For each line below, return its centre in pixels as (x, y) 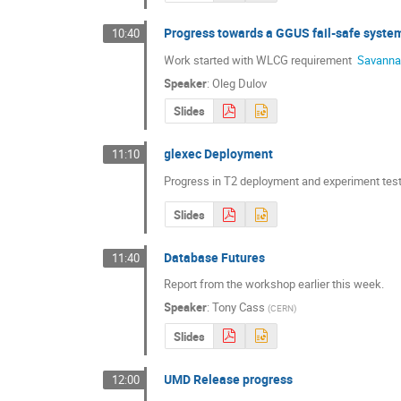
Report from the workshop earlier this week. (274, 284)
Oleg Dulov (240, 83)
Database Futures (215, 257)
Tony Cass (239, 307)
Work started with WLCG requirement (260, 60)
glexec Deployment (219, 154)
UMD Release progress (229, 379)
